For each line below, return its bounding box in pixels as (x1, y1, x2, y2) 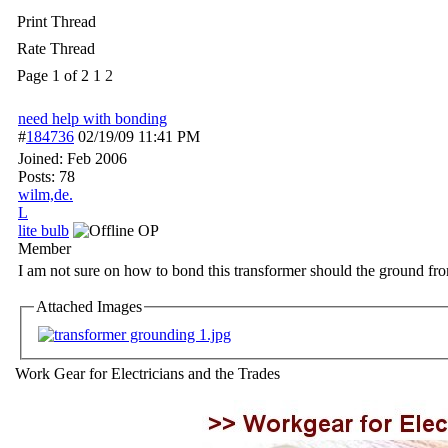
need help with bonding (18, 110, 167, 127)
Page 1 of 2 (17, 67, 89, 84)
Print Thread (17, 13, 96, 30)
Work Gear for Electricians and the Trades (15, 365, 280, 382)
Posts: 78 (18, 168, 75, 185)
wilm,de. (18, 186, 73, 203)
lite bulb (18, 222, 69, 239)
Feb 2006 (67, 150, 127, 167)
